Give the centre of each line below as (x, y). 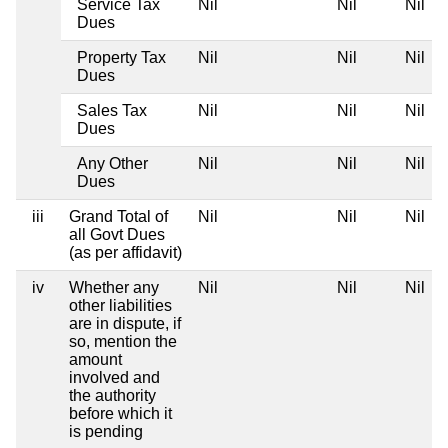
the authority (112, 395)
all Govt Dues (117, 234)
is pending (106, 431)
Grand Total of (118, 216)
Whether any (114, 287)
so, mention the (123, 341)
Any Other (112, 163)
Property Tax (121, 57)
